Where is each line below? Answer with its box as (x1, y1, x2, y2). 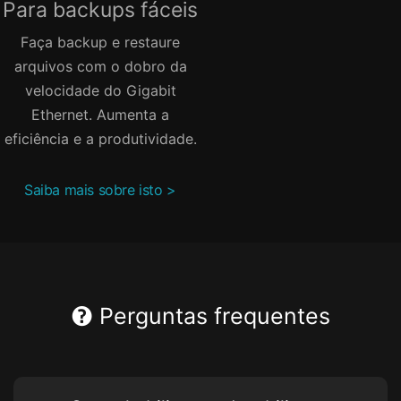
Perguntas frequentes (93, 303, 330, 330)
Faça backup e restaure (21, 33, 180, 52)
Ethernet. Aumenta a (31, 106, 169, 124)
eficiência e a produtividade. (4, 130, 197, 149)
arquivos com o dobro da (13, 57, 187, 76)
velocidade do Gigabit (24, 81, 176, 100)
